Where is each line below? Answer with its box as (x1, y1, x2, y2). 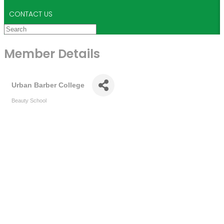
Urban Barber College (11, 81, 84, 89)
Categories (11, 105, 39, 111)
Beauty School (11, 97, 46, 103)
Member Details (4, 45, 100, 62)
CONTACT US (9, 9, 52, 19)
